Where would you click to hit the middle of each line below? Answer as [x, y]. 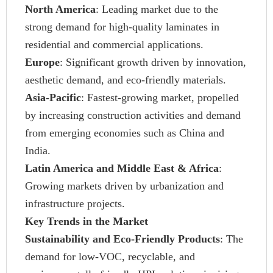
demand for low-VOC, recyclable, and [110, 257]
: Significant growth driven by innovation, [153, 62]
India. [38, 151]
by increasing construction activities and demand [133, 115]
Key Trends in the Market [87, 221]
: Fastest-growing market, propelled [160, 97]
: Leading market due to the [157, 9]
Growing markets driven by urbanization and [124, 186]
